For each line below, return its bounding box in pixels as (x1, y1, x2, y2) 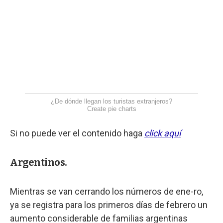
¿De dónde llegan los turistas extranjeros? (51, 97, 172, 105)
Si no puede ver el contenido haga (10, 127, 144, 138)
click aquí (144, 127, 181, 138)
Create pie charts (87, 105, 136, 112)
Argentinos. (10, 156, 67, 168)
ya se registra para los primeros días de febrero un (10, 199, 208, 210)
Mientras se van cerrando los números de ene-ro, (10, 186, 203, 197)
